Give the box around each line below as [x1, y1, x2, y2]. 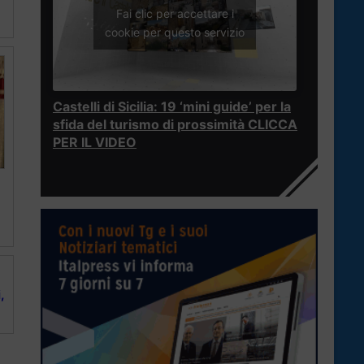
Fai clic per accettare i [115, 6, 234, 20]
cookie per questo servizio [105, 24, 245, 39]
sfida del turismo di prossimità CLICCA [53, 116, 297, 133]
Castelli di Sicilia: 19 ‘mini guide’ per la [53, 98, 291, 115]
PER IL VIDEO [53, 134, 136, 151]
